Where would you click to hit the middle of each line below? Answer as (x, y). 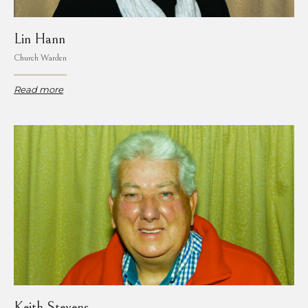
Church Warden (40, 58)
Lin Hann (40, 40)
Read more (38, 90)
